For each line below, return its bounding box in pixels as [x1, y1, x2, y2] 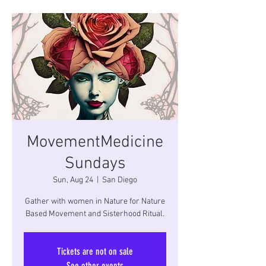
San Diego [102, 175, 137, 185]
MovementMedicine [27, 132, 163, 153]
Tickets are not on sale [57, 246, 133, 257]
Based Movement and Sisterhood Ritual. [26, 209, 164, 219]
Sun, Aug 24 [53, 175, 93, 185]
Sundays [65, 154, 125, 174]
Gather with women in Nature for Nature [25, 197, 165, 207]
